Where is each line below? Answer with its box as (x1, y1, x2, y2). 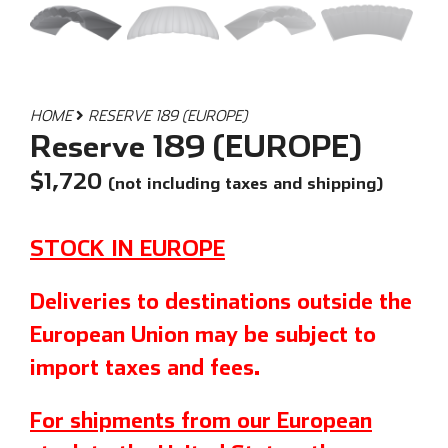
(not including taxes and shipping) (108, 172, 383, 194)
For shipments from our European (30, 405, 372, 433)
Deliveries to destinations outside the (30, 286, 412, 314)
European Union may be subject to (30, 319, 376, 347)
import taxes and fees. (30, 352, 261, 380)
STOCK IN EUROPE (30, 233, 225, 261)
